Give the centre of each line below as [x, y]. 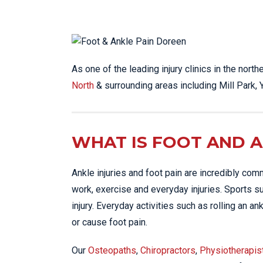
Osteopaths [112, 251]
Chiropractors [168, 251]
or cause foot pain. [109, 222]
